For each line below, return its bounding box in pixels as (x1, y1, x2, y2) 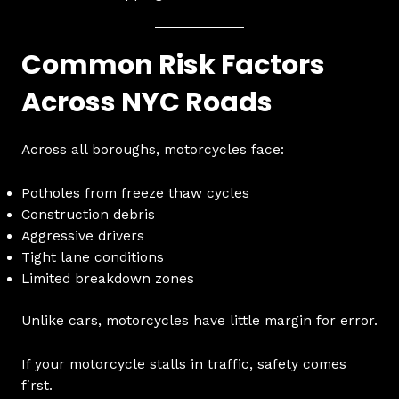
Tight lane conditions (20, 248, 164, 265)
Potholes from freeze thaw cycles (20, 184, 249, 201)
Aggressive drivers (20, 227, 144, 244)
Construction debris (20, 206, 155, 223)
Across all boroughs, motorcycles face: (20, 141, 284, 158)
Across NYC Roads (20, 83, 273, 121)
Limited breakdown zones (20, 270, 194, 287)
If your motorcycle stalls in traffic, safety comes (20, 355, 346, 372)
